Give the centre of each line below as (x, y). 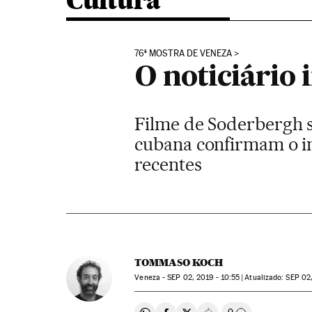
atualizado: (267, 278)
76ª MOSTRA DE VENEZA (184, 53)
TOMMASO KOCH (179, 263)
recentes (168, 164)
